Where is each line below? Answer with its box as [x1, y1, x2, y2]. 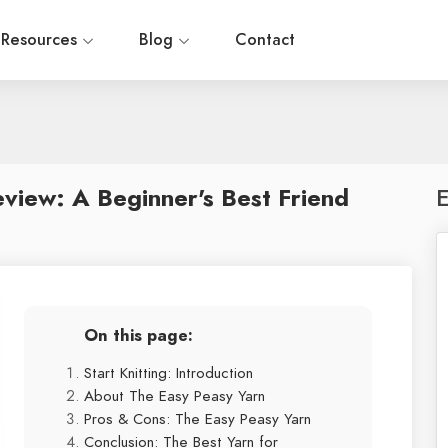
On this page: [84, 324, 193, 347]
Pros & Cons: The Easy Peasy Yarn [84, 408, 311, 429]
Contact [235, 29, 295, 51]
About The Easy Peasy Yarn [84, 385, 265, 406]
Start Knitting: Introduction [84, 362, 253, 383]
